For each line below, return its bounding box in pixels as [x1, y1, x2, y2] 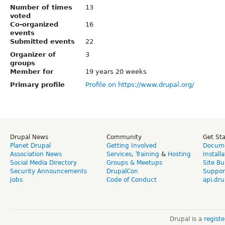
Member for [10, 67, 53, 75]
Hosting [168, 150, 191, 158]
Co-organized [10, 20, 58, 28]
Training [136, 150, 159, 158]
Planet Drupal [10, 142, 51, 149]
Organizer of [10, 50, 56, 58]
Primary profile [10, 80, 65, 88]
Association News [10, 150, 62, 158]
